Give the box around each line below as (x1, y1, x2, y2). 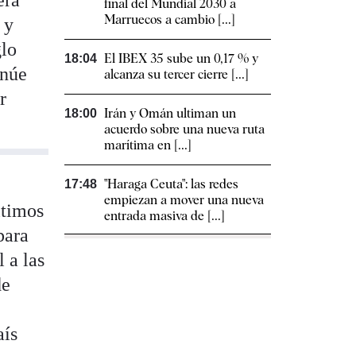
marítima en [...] (104, 137, 192, 153)
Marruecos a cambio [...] (104, 12, 235, 27)
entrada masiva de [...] (104, 208, 225, 223)
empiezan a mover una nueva (104, 192, 264, 207)
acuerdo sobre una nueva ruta (104, 122, 265, 137)
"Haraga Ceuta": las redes (104, 176, 238, 192)
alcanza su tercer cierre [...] (104, 67, 249, 82)
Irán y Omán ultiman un (104, 106, 236, 121)
